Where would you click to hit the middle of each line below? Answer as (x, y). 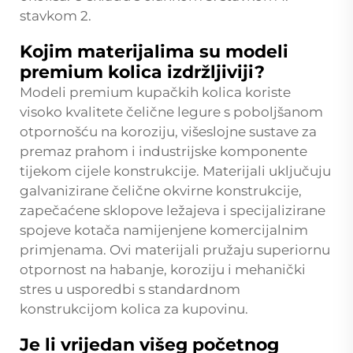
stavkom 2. (56, 15)
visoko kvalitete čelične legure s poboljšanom (171, 111)
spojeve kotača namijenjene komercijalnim (164, 230)
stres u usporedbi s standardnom (130, 289)
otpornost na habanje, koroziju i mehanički (163, 269)
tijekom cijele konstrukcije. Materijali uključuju (175, 171)
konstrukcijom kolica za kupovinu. (134, 308)
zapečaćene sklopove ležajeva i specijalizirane (173, 210)
